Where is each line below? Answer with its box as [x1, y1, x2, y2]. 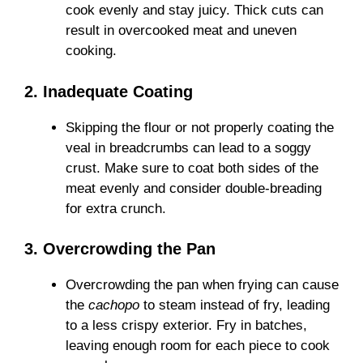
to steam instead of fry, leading [139, 297, 330, 314]
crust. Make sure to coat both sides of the [66, 160, 318, 176]
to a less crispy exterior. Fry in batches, [66, 318, 307, 334]
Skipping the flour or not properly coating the [66, 119, 334, 135]
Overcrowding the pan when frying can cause [66, 277, 339, 293]
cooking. [66, 43, 117, 59]
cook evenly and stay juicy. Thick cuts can [66, 2, 323, 19]
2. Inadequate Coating [24, 82, 193, 100]
